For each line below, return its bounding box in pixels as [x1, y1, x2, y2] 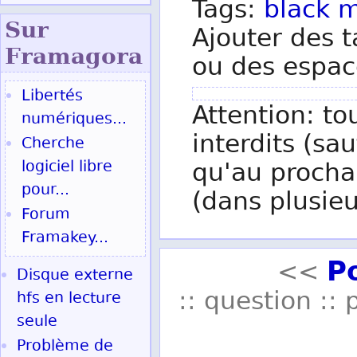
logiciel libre [22, 156, 112, 179]
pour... [22, 179, 69, 202]
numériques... [22, 108, 127, 131]
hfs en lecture [17, 288, 121, 311]
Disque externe [17, 265, 133, 288]
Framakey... [22, 227, 108, 250]
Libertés [22, 85, 83, 108]
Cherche [22, 133, 84, 156]
